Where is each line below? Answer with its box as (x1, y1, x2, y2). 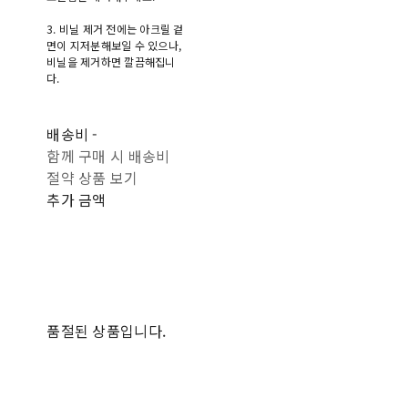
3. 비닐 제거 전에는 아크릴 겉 (46, 20, 184, 36)
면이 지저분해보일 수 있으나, (46, 36, 182, 53)
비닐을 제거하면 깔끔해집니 (46, 53, 176, 69)
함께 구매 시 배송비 (46, 144, 170, 167)
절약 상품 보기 (46, 166, 138, 189)
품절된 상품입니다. (46, 319, 167, 342)
